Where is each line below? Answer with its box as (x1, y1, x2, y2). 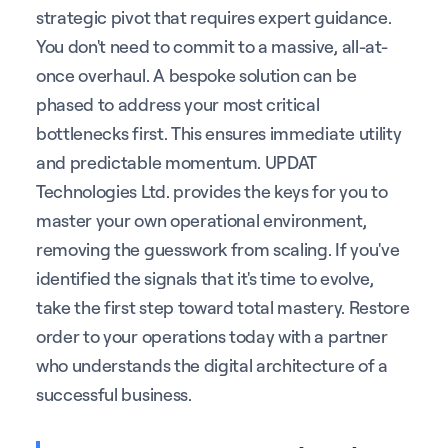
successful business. (36, 382, 192, 405)
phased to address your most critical (36, 92, 320, 115)
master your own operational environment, (36, 208, 367, 231)
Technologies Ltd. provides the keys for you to (36, 179, 388, 202)
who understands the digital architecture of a (36, 353, 388, 376)
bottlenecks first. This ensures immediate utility (36, 121, 402, 144)
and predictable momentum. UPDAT (36, 150, 318, 173)
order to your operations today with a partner (36, 324, 388, 347)
